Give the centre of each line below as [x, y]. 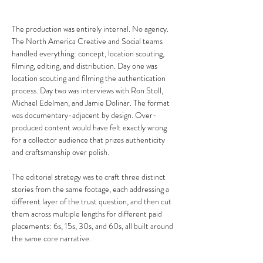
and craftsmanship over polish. [60, 152]
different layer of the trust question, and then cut [92, 201]
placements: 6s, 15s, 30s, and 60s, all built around [93, 226]
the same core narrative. [51, 238]
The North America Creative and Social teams [88, 41]
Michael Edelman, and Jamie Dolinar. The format [92, 103]
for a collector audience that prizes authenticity [89, 140]
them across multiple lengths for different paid [88, 214]
